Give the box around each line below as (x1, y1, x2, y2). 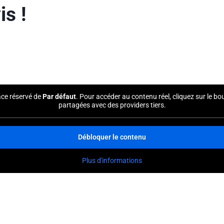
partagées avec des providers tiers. (58, 100, 166, 109)
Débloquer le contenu (78, 132, 146, 141)
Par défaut (42, 92, 76, 100)
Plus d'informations (82, 156, 142, 164)
